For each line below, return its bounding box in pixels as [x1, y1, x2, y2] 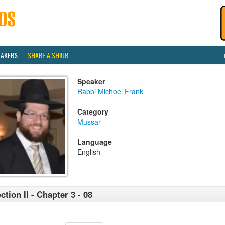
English [77, 147, 100, 157]
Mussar [77, 117, 101, 127]
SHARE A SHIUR [28, 50, 68, 60]
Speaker [77, 76, 105, 86]
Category [77, 106, 108, 117]
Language [77, 137, 112, 147]
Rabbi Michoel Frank [77, 86, 143, 96]
